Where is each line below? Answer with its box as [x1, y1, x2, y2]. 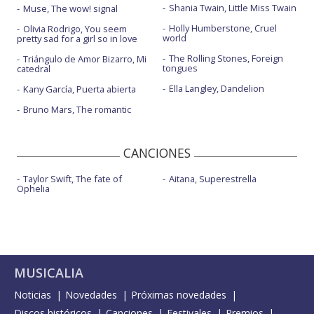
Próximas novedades [131, 288, 226, 302]
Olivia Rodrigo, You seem [23, 22, 127, 36]
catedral [17, 62, 50, 76]
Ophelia [17, 182, 50, 196]
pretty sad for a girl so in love [17, 32, 137, 46]
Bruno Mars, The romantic [23, 103, 131, 116]
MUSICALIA [14, 264, 83, 282]
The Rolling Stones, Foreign [168, 52, 283, 65]
